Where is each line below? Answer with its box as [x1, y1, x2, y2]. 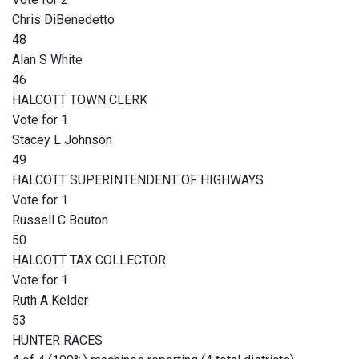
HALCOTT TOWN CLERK [12, 92, 147, 108]
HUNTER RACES [12, 333, 103, 349]
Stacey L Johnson [12, 132, 112, 148]
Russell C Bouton [12, 212, 108, 228]
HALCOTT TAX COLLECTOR [12, 252, 166, 268]
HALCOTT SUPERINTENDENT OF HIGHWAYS [12, 172, 264, 188]
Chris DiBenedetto [12, 12, 115, 28]
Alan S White [12, 52, 83, 68]
